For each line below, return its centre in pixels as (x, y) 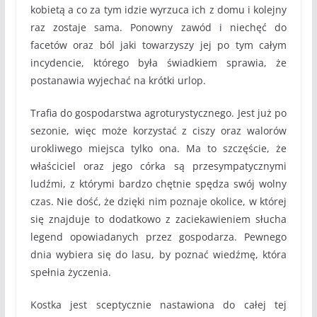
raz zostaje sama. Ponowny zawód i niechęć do (158, 27)
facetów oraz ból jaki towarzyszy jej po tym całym (158, 45)
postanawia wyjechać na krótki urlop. (119, 80)
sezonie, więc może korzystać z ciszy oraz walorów (158, 131)
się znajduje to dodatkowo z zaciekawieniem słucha (158, 219)
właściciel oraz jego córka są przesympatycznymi (158, 166)
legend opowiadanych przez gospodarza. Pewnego (158, 237)
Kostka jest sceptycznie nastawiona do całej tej (158, 305)
